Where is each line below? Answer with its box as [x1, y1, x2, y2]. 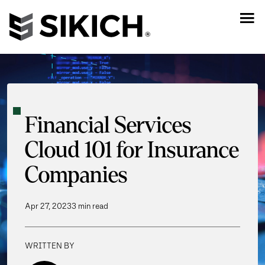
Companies [25, 163, 127, 188]
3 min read [72, 201, 108, 211]
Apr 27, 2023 [25, 201, 72, 211]
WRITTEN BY [25, 241, 75, 251]
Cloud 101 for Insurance [25, 138, 239, 163]
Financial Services [25, 114, 191, 138]
